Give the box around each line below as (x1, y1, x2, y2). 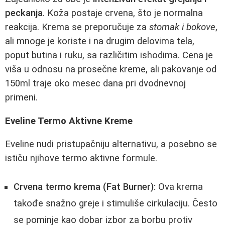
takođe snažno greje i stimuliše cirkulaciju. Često (14, 197, 217, 209)
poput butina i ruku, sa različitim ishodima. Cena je (5, 49, 213, 61)
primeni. (5, 91, 38, 103)
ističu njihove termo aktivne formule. (5, 153, 157, 164)
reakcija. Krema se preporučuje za (5, 21, 149, 33)
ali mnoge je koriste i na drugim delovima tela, (5, 35, 194, 47)
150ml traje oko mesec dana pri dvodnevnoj (5, 77, 186, 89)
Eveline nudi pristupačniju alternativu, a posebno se (5, 139, 217, 150)
